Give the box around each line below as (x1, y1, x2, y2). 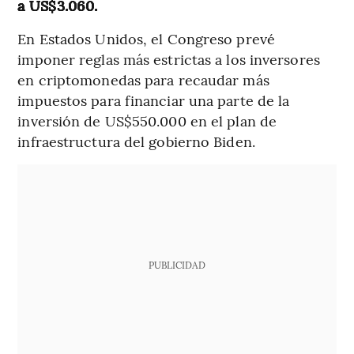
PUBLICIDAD (148, 258, 205, 271)
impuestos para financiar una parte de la (17, 89, 290, 110)
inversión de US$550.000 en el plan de (17, 110, 277, 130)
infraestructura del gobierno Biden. (17, 130, 255, 151)
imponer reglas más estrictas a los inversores (17, 48, 320, 69)
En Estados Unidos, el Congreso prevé (17, 28, 275, 48)
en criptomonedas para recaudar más (17, 69, 269, 89)
